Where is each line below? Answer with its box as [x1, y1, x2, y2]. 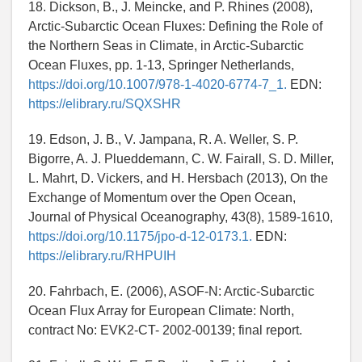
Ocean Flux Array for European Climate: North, [28, 304, 294, 318]
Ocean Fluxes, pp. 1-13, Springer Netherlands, [28, 58, 294, 73]
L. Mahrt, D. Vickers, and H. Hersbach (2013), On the [28, 171, 328, 186]
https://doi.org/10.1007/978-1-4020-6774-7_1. [28, 78, 287, 92]
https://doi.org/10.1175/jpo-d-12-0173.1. [28, 229, 252, 244]
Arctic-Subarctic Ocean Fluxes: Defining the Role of [28, 19, 322, 34]
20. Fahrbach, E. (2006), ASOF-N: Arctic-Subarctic [28, 284, 314, 299]
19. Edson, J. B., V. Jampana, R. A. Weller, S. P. [28, 133, 298, 147]
